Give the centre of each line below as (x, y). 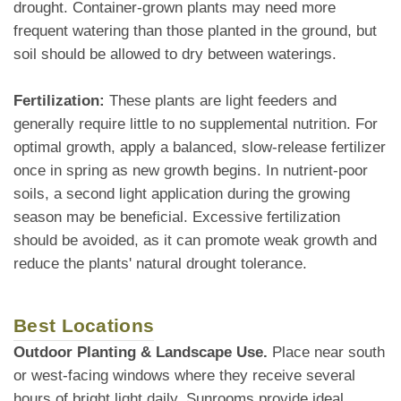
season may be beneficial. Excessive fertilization (177, 218)
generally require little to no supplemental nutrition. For (196, 124)
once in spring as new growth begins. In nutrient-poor (191, 171)
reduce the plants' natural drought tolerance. (160, 264)
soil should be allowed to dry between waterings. (175, 55)
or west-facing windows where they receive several (184, 376)
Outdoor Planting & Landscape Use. (141, 353)
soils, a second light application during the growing (182, 194)
